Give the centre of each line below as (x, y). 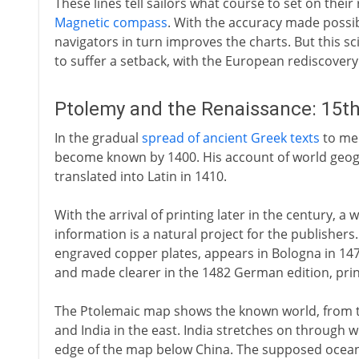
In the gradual (98, 138)
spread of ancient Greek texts (230, 138)
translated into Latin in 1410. (140, 176)
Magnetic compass (111, 22)
